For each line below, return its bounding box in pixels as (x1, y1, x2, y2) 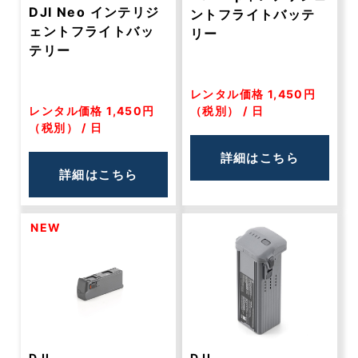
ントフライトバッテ (190, 6, 316, 22)
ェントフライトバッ (29, 23, 155, 39)
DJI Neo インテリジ (29, 4, 160, 20)
